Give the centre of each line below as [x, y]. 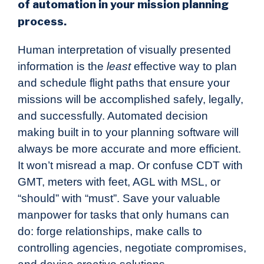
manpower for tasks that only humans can [123, 215]
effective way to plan [184, 67]
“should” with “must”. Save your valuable [119, 199]
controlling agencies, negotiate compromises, [132, 248]
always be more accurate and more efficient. [129, 149]
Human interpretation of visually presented [124, 50]
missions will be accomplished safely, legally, [131, 100]
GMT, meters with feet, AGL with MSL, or [119, 182]
